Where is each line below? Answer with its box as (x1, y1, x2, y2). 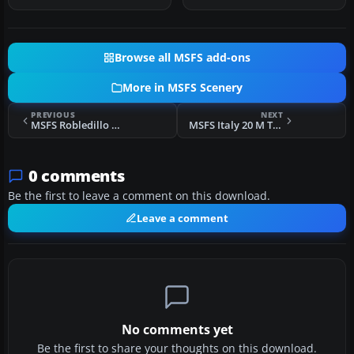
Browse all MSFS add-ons (115, 51, 250, 66)
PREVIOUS (31, 109, 76, 121)
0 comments (28, 165, 125, 187)
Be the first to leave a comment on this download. (8, 189, 270, 204)
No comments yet (121, 321, 233, 339)
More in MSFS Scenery (122, 81, 243, 96)
